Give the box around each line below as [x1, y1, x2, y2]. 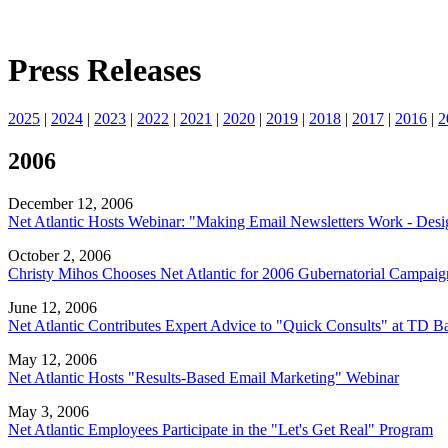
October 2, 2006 [8, 247, 111, 265]
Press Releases [8, 51, 201, 88]
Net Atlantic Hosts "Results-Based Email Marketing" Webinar [8, 369, 399, 387]
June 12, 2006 [8, 299, 97, 317]
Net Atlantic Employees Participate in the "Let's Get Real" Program [8, 421, 433, 439]
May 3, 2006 [8, 403, 89, 421]
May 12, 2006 [8, 351, 97, 369]
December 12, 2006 [8, 195, 133, 213]
